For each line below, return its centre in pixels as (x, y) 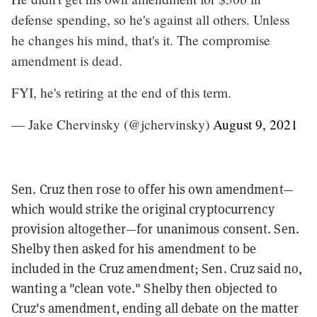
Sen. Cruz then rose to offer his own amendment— (152, 189)
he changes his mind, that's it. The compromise (141, 40)
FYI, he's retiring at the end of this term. (121, 92)
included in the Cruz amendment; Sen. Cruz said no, (157, 268)
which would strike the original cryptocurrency (143, 209)
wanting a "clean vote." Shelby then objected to (144, 288)
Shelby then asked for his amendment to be (134, 248)
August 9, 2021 (255, 124)
